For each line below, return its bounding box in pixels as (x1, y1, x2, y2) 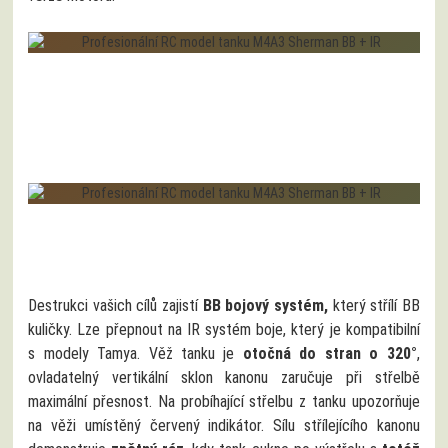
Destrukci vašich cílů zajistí (28, 295, 199, 315)
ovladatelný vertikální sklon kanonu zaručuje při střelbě (28, 367, 420, 387)
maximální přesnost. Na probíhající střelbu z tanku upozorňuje (28, 391, 420, 411)
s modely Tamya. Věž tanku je (28, 343, 243, 363)
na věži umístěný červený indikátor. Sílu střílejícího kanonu (28, 415, 420, 435)
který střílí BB (327, 295, 420, 315)
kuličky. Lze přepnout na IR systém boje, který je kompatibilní (28, 319, 420, 339)
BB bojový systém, (198, 295, 328, 315)
